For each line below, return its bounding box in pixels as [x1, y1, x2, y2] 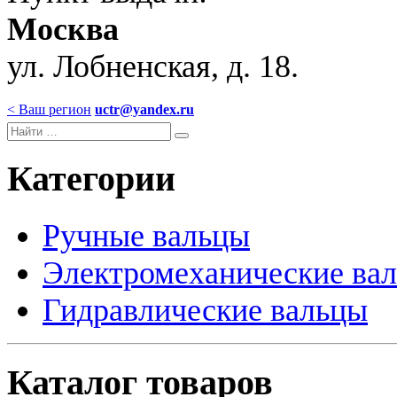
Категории [7, 159, 175, 198]
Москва [7, 12, 119, 47]
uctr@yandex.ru [95, 102, 194, 117]
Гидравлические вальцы [43, 292, 368, 328]
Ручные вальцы [43, 217, 250, 253]
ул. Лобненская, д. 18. [7, 49, 299, 84]
